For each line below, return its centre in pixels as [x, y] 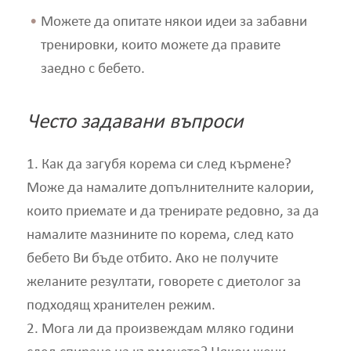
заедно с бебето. [92, 69]
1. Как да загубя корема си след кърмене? [159, 165]
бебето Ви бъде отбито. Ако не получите [152, 259]
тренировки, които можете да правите [160, 45]
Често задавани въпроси [135, 123]
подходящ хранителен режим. [121, 306]
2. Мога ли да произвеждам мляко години [160, 330]
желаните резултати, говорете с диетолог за [163, 283]
